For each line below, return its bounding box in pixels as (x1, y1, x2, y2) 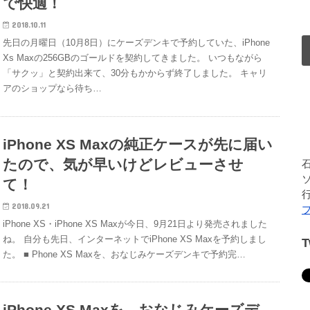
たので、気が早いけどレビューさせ (3, 156, 244, 172)
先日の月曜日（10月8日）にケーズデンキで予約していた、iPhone (3, 37, 271, 48)
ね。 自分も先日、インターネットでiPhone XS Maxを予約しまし (3, 233, 267, 244)
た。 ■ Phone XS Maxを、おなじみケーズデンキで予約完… (3, 248, 246, 259)
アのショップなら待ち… (3, 83, 102, 94)
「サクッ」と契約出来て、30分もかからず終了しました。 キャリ (3, 68, 268, 79)
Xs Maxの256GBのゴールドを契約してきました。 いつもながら (3, 53, 263, 64)
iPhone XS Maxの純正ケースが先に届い (3, 136, 273, 152)
